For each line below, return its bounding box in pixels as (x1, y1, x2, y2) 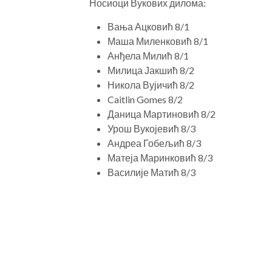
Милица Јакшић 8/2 (107, 64, 194, 76)
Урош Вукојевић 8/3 (107, 122, 195, 134)
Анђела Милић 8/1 (107, 49, 189, 61)
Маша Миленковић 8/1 (107, 35, 208, 47)
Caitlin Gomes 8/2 (107, 93, 183, 105)
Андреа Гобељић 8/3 (107, 137, 201, 149)
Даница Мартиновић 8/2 (107, 107, 216, 120)
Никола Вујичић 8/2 (107, 78, 194, 90)
